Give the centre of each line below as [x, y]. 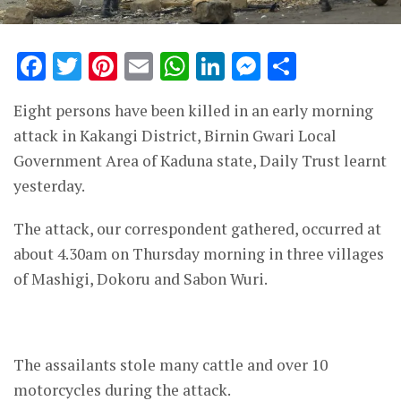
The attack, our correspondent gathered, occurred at [197, 229]
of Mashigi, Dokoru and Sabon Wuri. [141, 279]
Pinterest [181, 67]
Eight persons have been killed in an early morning [193, 111]
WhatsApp [262, 67]
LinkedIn [287, 67]
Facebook [111, 67]
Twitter [133, 67]
